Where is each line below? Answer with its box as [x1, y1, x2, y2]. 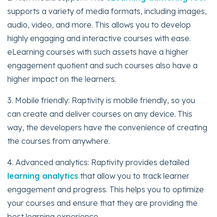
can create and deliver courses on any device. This [7, 108, 192, 119]
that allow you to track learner [78, 170, 189, 181]
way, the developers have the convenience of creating [7, 122, 207, 132]
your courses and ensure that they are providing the [7, 198, 198, 208]
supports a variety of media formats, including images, [7, 6, 207, 16]
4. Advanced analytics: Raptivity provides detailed [7, 157, 189, 167]
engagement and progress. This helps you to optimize [7, 184, 204, 194]
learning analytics [7, 170, 78, 181]
